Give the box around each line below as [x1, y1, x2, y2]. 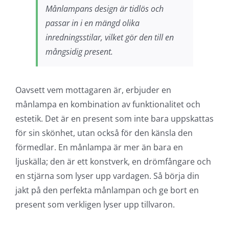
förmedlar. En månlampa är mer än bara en [15, 141, 183, 153]
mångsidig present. [45, 45, 113, 57]
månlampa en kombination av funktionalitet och [15, 98, 200, 110]
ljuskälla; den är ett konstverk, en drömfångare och [15, 155, 211, 167]
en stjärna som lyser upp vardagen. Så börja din [15, 170, 199, 181]
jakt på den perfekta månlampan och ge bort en [15, 184, 199, 196]
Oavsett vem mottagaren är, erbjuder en [15, 84, 171, 96]
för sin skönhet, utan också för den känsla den [15, 127, 193, 139]
